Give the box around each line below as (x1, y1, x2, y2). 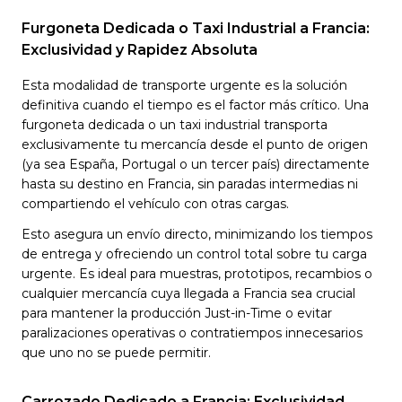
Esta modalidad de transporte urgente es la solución (22, 77, 347, 93)
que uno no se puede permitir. (22, 345, 211, 361)
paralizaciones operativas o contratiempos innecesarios (22, 325, 363, 341)
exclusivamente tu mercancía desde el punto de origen (22, 136, 368, 153)
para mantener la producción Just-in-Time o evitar (22, 305, 332, 321)
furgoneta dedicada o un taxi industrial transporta (22, 117, 328, 133)
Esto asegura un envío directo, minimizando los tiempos (22, 226, 372, 242)
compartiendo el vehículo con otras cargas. (22, 196, 289, 212)
